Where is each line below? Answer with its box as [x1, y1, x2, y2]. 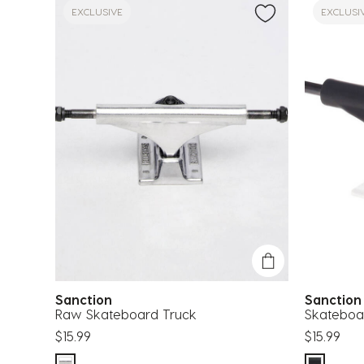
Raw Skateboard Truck [55, 306, 197, 323]
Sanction [55, 292, 120, 308]
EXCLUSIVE [71, 5, 123, 17]
